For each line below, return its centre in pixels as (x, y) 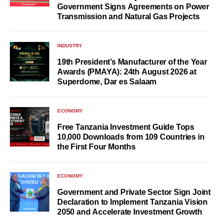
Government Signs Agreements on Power (133, 7)
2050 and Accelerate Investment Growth (130, 212)
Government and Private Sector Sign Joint (134, 192)
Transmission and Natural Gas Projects (129, 17)
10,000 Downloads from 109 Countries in (131, 137)
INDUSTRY (70, 46)
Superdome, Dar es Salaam (107, 82)
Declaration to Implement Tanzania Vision (132, 202)
